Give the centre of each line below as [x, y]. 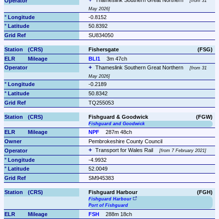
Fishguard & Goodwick [118, 117]
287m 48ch [119, 132]
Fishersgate [103, 50]
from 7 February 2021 [183, 151]
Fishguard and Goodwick [116, 123]
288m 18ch [119, 214]
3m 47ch [117, 58]
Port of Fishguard [108, 205]
